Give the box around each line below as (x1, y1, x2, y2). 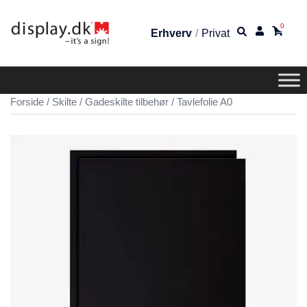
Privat (201, 27, 230, 39)
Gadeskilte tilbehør (85, 97, 169, 108)
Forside (10, 97, 44, 108)
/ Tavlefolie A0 (169, 97, 232, 108)
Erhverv (151, 27, 192, 39)
